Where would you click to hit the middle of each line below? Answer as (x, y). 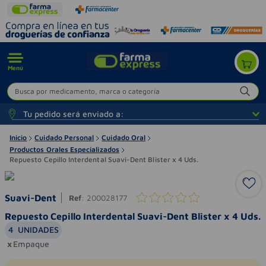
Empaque (31, 243)
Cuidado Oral (124, 137)
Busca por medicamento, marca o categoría (87, 91)
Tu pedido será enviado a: (74, 113)
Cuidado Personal (64, 137)
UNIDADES (38, 230)
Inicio (18, 137)
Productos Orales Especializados (64, 149)
